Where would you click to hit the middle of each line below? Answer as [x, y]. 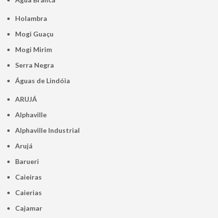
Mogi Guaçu [38, 34]
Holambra [34, 18]
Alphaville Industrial [50, 130]
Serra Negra [37, 65]
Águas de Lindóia [45, 81]
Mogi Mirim [37, 50]
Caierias [31, 193]
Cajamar [31, 208]
